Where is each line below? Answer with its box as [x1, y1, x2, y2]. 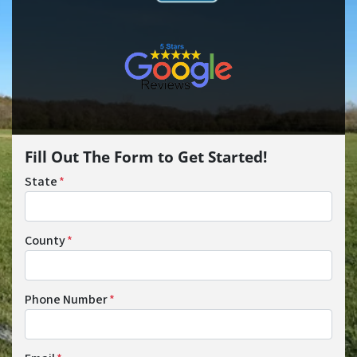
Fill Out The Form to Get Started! [25, 145, 267, 167]
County [25, 231, 65, 249]
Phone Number [25, 290, 108, 308]
